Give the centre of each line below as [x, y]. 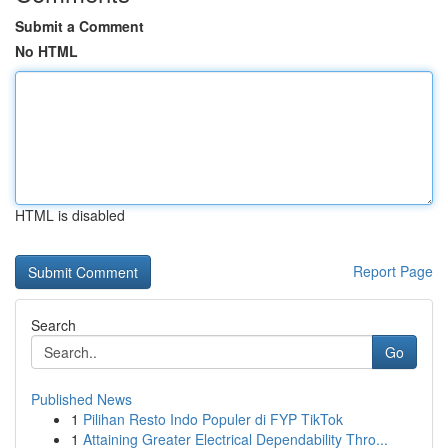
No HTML [46, 51]
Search [53, 325]
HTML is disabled [70, 215]
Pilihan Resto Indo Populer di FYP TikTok [213, 419]
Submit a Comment [79, 26]
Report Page [393, 271]
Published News [81, 399]
